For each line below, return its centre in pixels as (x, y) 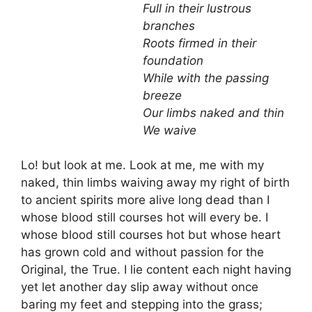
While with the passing (206, 78)
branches (169, 25)
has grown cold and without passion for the (142, 252)
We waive (170, 130)
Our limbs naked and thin (213, 112)
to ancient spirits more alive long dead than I (145, 200)
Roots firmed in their (200, 43)
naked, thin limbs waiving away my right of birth (155, 183)
